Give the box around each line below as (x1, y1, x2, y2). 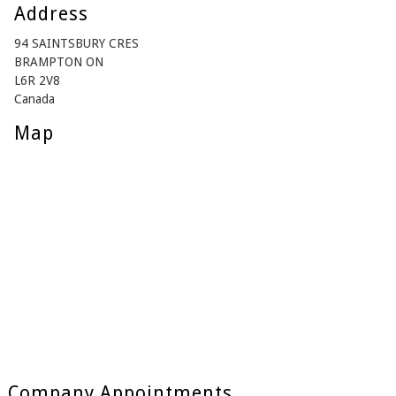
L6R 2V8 (13, 73, 60, 88)
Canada (13, 92, 55, 107)
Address (13, 3, 88, 26)
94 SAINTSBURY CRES (13, 36, 139, 51)
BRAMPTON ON (13, 55, 103, 70)
